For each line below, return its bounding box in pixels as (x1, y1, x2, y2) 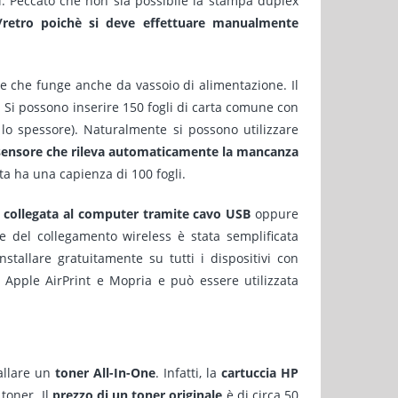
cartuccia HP (221, 364, 299, 381)
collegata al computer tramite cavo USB (4, 205, 251, 222)
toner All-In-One (55, 364, 156, 381)
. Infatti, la (155, 364, 222, 381)
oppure (251, 205, 299, 222)
